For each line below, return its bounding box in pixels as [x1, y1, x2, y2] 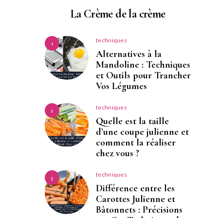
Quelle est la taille [96, 115, 169, 127]
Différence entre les [96, 182, 175, 195]
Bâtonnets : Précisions [96, 204, 182, 216]
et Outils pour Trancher [96, 70, 191, 82]
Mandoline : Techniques [96, 59, 190, 71]
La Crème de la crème [70, 7, 165, 21]
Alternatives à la [96, 48, 162, 60]
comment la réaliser [96, 137, 176, 149]
